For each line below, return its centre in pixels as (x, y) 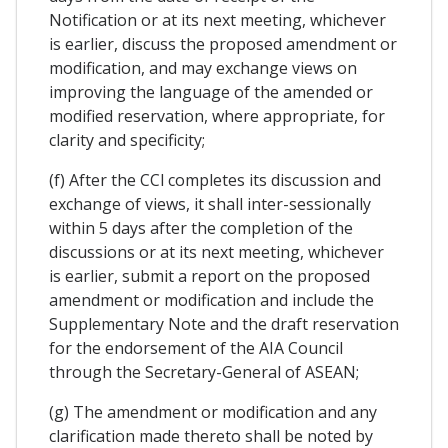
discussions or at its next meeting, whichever (216, 251)
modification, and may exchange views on (203, 67)
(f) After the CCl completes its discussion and (215, 179)
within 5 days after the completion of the (201, 227)
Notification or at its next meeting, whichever (217, 19)
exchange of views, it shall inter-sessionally (210, 203)
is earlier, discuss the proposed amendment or (223, 43)
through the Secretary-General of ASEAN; (204, 371)
